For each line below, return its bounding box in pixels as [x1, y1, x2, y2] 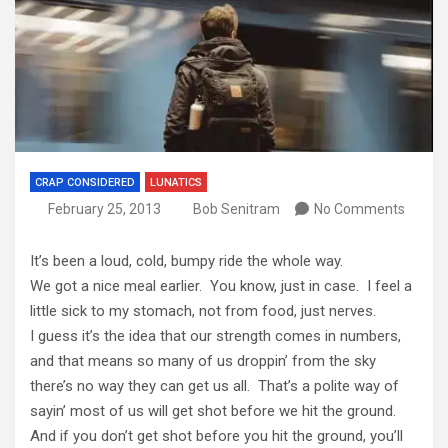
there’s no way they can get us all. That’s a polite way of [30, 376, 399, 395]
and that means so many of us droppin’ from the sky [30, 351, 376, 370]
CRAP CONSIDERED [35, 175, 135, 189]
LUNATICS [150, 175, 202, 189]
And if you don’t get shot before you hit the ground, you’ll [30, 426, 403, 445]
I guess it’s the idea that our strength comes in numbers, [30, 326, 401, 345]
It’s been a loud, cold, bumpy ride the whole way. [30, 251, 343, 270]
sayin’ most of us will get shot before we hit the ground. [30, 401, 400, 420]
